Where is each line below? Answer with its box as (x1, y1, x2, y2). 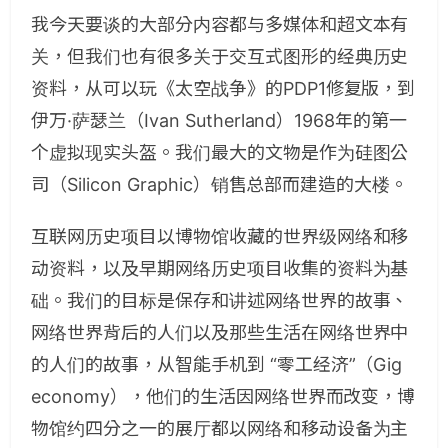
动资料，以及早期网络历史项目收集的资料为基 (31, 258, 409, 280)
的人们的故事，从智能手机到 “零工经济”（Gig (31, 354, 403, 376)
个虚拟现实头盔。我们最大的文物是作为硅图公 (31, 142, 409, 164)
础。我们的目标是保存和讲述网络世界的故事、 (31, 290, 409, 312)
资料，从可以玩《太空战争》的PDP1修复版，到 (31, 78, 416, 100)
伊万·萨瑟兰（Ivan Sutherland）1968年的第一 (31, 110, 408, 132)
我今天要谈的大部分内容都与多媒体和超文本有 (31, 14, 409, 36)
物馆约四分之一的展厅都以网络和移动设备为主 (31, 418, 409, 440)
